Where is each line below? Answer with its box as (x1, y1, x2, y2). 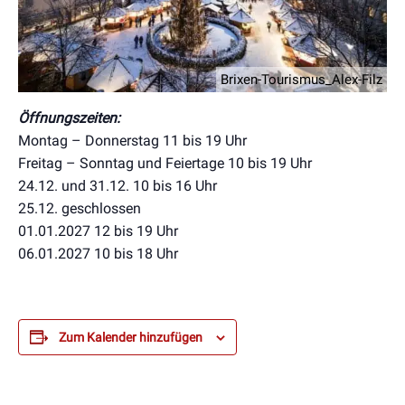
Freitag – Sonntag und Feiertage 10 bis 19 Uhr (18, 155, 312, 173)
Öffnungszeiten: (18, 109, 120, 127)
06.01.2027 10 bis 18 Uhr (18, 245, 178, 263)
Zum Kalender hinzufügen (59, 330, 202, 345)
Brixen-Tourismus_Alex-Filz (221, 71, 382, 89)
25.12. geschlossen (18, 200, 141, 218)
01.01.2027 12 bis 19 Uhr (18, 222, 178, 240)
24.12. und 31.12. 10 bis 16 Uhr (18, 177, 217, 195)
